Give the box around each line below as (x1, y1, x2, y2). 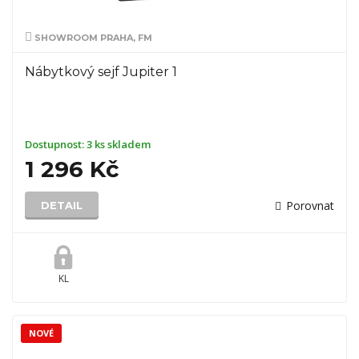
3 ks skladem (87, 137, 151, 151)
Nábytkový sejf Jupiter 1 (25, 64, 177, 79)
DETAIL (41, 199, 83, 212)
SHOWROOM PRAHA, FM (32, 32, 152, 43)
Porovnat (286, 198, 334, 213)
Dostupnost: (25, 137, 87, 151)
